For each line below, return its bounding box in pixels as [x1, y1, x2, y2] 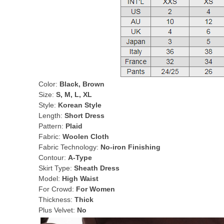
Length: [38, 111, 64, 119]
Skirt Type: [38, 164, 74, 172]
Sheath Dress [74, 164, 119, 172]
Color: [38, 80, 59, 88]
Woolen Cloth [62, 132, 109, 140]
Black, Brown [59, 80, 104, 88]
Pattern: [38, 122, 65, 130]
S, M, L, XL [56, 90, 92, 98]
